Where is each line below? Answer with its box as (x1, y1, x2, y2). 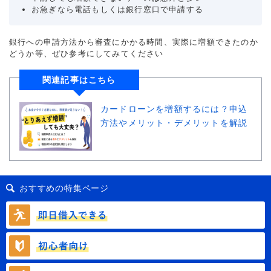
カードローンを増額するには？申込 (100, 103, 248, 114)
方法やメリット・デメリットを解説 (100, 117, 248, 128)
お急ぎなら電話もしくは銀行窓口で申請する (31, 4, 203, 14)
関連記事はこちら (42, 74, 116, 85)
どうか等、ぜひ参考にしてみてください (9, 48, 164, 58)
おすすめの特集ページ (19, 183, 109, 193)
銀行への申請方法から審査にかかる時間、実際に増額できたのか (9, 37, 258, 47)
